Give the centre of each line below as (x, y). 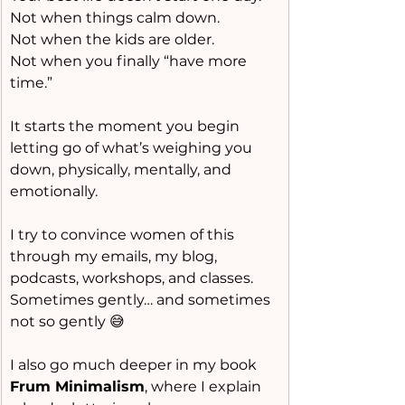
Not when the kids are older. (112, 39)
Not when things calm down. (115, 18)
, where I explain (205, 386)
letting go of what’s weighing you (133, 148)
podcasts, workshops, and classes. (132, 278)
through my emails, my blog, (115, 256)
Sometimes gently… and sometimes (142, 300)
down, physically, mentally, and (122, 170)
